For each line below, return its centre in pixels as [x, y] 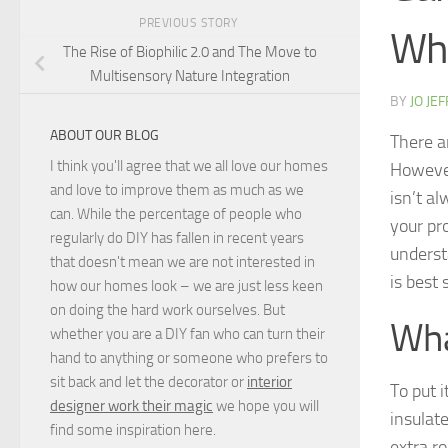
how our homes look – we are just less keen [186, 286]
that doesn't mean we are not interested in [182, 262]
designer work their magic [131, 406]
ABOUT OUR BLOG [104, 136]
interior [269, 382]
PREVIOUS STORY [190, 22]
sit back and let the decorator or [148, 382]
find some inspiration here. [133, 430]
